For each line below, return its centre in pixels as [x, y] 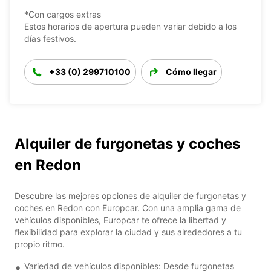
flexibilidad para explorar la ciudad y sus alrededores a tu [128, 232]
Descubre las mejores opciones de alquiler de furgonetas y [130, 195]
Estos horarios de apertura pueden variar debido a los [130, 26]
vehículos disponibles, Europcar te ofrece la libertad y [120, 220]
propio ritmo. [40, 244]
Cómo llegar [191, 71]
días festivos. [50, 38]
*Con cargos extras [63, 14]
